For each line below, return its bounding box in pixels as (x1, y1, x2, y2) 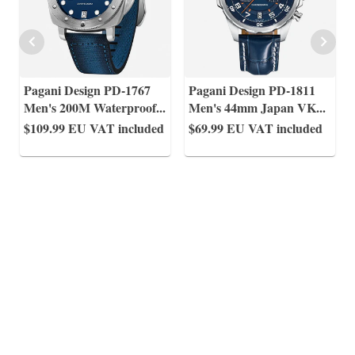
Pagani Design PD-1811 (189, 81, 315, 99)
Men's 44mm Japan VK (189, 98, 316, 116)
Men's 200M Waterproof (24, 98, 156, 116)
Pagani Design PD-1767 (24, 81, 151, 99)
